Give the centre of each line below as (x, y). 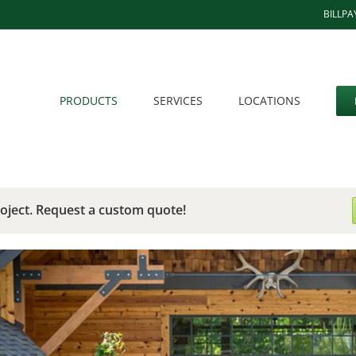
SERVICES (178, 101)
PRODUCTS (89, 101)
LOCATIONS (269, 101)
